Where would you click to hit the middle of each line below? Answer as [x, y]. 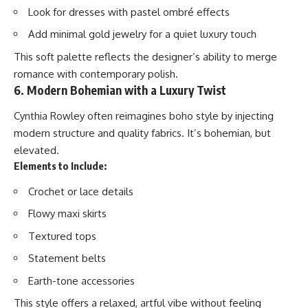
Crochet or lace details [81, 191]
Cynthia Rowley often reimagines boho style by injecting [144, 116]
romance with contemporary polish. [96, 74]
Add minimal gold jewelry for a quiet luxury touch [142, 34]
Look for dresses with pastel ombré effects [129, 12]
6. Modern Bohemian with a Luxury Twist [120, 90]
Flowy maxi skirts [67, 214]
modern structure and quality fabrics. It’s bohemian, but [142, 133]
